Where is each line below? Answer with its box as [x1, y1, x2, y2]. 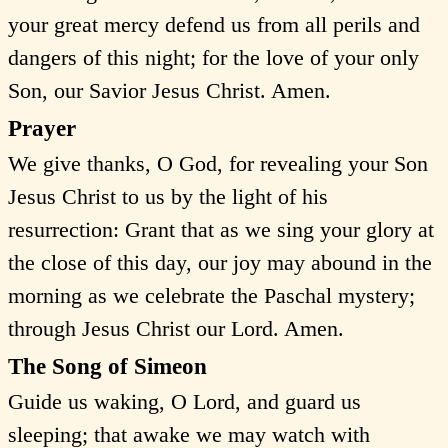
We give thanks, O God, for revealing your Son [8, 150, 428, 176]
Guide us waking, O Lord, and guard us [8, 388, 361, 414]
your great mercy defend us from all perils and [8, 11, 420, 37]
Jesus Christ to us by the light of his [8, 183, 328, 209]
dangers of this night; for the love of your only [8, 44, 419, 70]
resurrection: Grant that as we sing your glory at [8, 216, 434, 242]
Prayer [8, 115, 76, 142]
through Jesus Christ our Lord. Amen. [8, 315, 344, 341]
